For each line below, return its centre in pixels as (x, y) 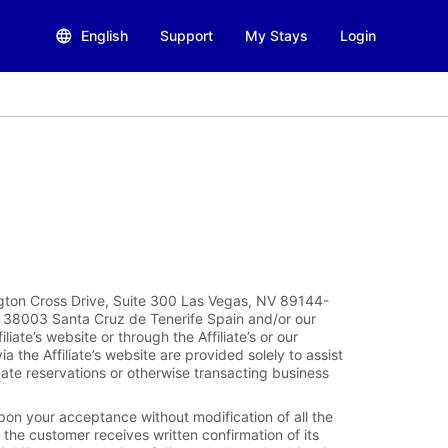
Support (186, 35)
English (104, 35)
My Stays (276, 35)
